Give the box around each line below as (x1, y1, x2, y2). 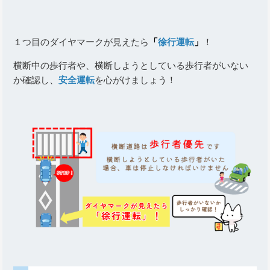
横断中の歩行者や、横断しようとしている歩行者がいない (13, 60, 249, 71)
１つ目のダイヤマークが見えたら (13, 36, 149, 47)
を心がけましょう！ (95, 74, 177, 85)
